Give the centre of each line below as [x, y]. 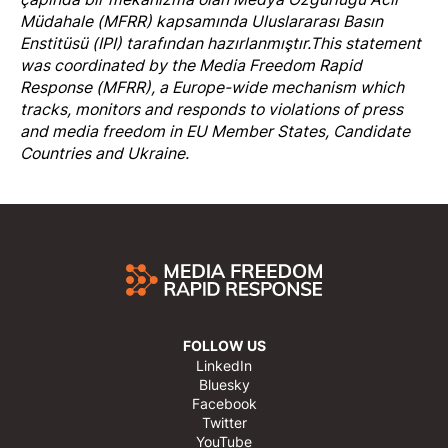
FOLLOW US [224, 345]
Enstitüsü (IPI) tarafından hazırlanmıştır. [165, 43]
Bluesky [224, 385]
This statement [365, 43]
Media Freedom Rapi [275, 65]
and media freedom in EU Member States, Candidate [215, 131]
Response [56, 87]
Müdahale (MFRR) [86, 21]
